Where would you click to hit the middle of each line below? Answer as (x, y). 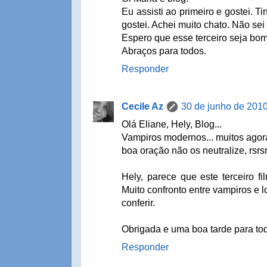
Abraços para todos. (164, 51)
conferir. (138, 203)
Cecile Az (142, 106)
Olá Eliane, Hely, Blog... (172, 124)
